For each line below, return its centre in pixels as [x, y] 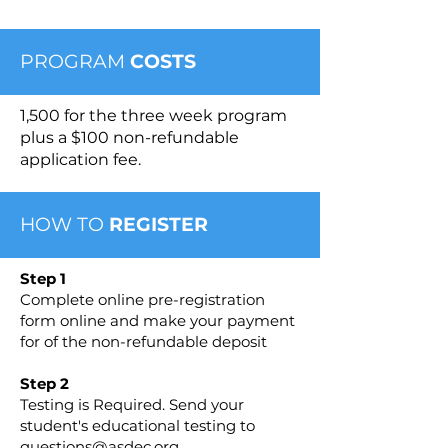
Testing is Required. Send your [132, 405]
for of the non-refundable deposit [143, 342]
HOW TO [64, 225]
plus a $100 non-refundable [129, 138]
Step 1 [45, 279]
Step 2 [44, 384]
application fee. [80, 160]
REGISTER [158, 225]
